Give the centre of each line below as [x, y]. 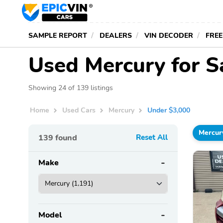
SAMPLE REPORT [58, 35]
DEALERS [116, 35]
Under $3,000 [169, 110]
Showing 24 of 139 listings [71, 88]
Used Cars [79, 110]
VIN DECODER [169, 35]
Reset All [152, 137]
